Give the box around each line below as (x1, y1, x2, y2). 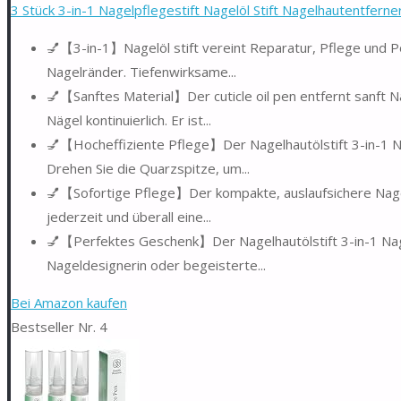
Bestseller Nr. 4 (11, 317, 107, 336)
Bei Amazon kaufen (11, 293, 127, 311)
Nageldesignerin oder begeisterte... (47, 255, 266, 274)
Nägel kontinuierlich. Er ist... (47, 110, 211, 129)
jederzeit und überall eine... (47, 207, 211, 226)
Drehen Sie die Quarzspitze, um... (47, 158, 250, 177)
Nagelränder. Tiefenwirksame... (47, 62, 236, 81)
